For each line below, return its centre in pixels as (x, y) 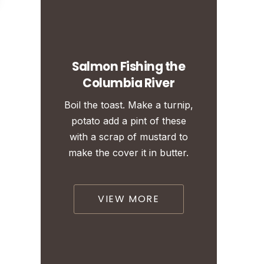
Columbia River (129, 83)
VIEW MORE (129, 199)
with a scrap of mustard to (128, 137)
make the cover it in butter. (129, 153)
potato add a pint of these (128, 121)
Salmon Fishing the (129, 67)
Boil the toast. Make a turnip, (128, 105)
